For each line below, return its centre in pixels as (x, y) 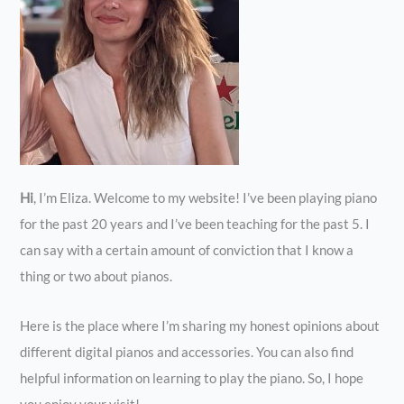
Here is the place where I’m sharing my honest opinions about (200, 326)
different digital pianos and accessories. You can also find (187, 352)
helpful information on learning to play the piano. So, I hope (192, 378)
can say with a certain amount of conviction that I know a (187, 251)
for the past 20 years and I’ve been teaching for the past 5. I (195, 225)
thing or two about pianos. (96, 277)
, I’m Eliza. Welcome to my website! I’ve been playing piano (206, 198)
